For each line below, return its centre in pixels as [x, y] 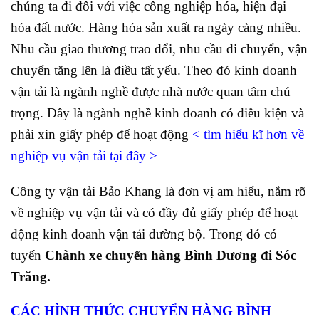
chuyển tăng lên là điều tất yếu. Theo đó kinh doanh [154, 70]
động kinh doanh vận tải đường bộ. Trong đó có [144, 234]
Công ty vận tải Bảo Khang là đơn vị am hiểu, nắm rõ [158, 192]
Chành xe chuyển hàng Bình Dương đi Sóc [169, 256]
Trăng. [32, 277]
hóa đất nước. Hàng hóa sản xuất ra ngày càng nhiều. [156, 27]
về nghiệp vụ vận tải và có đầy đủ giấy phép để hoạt [154, 213]
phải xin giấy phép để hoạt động [101, 134]
